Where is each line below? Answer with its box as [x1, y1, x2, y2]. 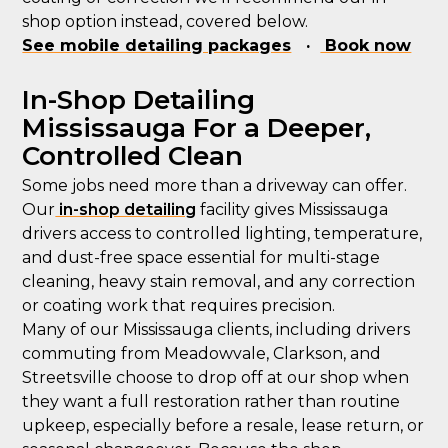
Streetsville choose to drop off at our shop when [22, 368, 410, 387]
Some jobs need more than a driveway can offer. [22, 176, 408, 195]
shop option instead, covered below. [22, 12, 309, 31]
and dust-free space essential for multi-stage [22, 248, 381, 267]
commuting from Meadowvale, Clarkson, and [22, 344, 382, 363]
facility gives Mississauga [196, 200, 389, 219]
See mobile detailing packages [22, 36, 292, 55]
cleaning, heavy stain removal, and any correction [22, 272, 416, 291]
